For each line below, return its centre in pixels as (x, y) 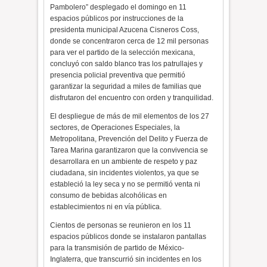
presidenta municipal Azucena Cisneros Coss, (125, 30)
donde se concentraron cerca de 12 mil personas (130, 41)
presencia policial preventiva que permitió (118, 75)
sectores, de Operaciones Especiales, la (115, 128)
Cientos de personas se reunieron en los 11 (121, 225)
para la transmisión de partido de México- (117, 248)
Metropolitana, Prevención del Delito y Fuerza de (129, 139)
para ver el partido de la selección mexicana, (123, 52)
